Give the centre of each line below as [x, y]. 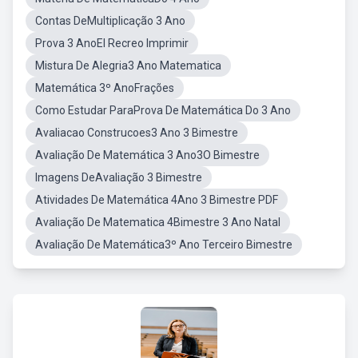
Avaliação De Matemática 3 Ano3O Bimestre [147, 155]
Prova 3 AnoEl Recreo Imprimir [112, 43]
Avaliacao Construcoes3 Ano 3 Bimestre [137, 133]
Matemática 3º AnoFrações [105, 88]
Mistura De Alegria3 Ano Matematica [128, 66]
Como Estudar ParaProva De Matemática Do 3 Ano [163, 110]
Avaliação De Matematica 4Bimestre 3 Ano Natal [158, 222]
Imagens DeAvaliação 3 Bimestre [119, 177]
